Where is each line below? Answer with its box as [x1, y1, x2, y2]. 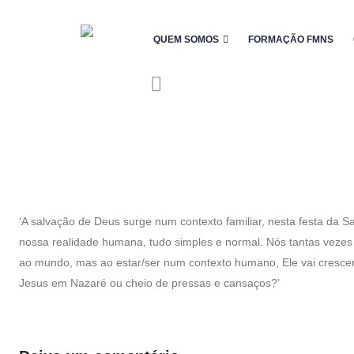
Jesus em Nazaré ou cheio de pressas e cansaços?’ [19, 276, 280, 289]
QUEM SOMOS [153, 34, 219, 45]
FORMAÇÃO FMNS [248, 34, 333, 45]
